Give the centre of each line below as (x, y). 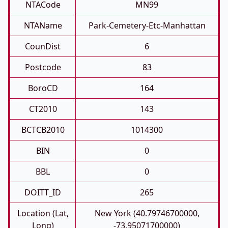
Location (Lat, (43, 213)
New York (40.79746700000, (147, 213)
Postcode (43, 67)
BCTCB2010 (43, 130)
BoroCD (43, 88)
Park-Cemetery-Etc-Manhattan (147, 25)
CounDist (43, 46)
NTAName (43, 25)
